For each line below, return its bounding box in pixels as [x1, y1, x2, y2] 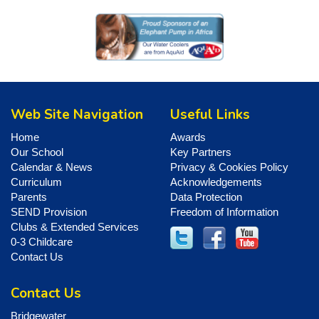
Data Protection [170, 190, 242, 203]
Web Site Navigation [11, 105, 143, 125]
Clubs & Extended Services [11, 220, 139, 233]
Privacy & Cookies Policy [170, 160, 288, 173]
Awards [170, 130, 206, 143]
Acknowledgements [170, 175, 262, 188]
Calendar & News [11, 160, 93, 173]
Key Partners [170, 145, 231, 158]
